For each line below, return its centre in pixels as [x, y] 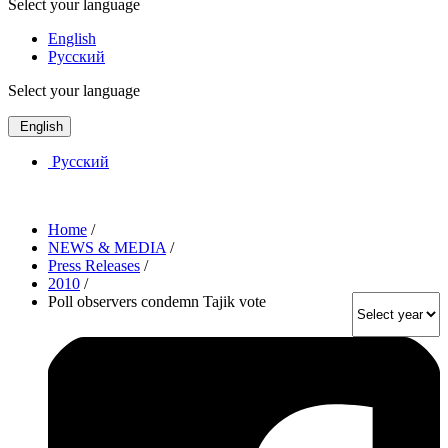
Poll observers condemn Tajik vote [157, 301]
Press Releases [94, 265]
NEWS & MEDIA [107, 247]
